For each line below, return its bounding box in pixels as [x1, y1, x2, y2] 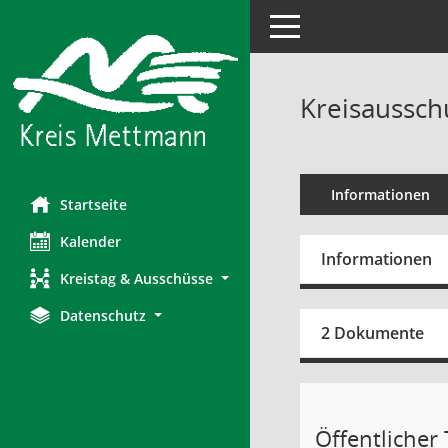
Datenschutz [60, 305, 146, 325]
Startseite [60, 194, 127, 214]
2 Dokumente [321, 322, 424, 344]
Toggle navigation [269, 15, 387, 34]
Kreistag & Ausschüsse [60, 268, 213, 288]
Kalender [60, 231, 121, 251]
